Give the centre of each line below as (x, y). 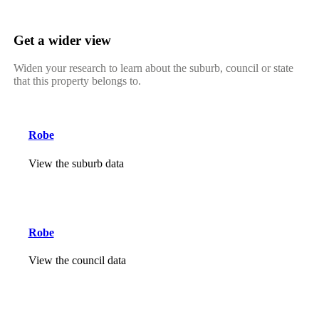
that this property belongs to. (77, 81)
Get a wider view (62, 41)
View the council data (77, 261)
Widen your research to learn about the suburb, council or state (153, 68)
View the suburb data (76, 163)
